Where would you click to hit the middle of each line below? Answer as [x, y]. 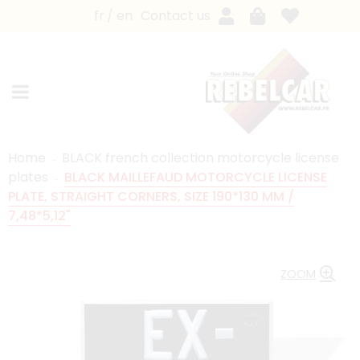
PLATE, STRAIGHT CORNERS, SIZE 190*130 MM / [151, 196]
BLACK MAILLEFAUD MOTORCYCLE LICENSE [196, 177]
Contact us [175, 15]
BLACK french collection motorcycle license [200, 157]
